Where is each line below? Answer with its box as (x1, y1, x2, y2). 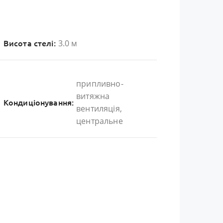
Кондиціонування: (3, 98, 74, 107)
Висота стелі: (3, 39, 56, 48)
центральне (76, 115, 123, 127)
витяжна (76, 91, 110, 102)
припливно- (76, 78, 123, 90)
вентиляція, (76, 103, 122, 114)
